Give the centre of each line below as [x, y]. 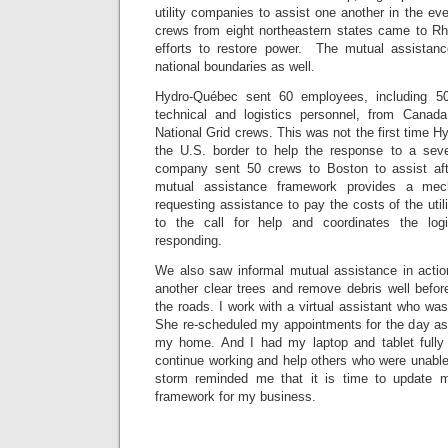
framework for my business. [235, 396]
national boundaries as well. [235, 66]
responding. [188, 240]
